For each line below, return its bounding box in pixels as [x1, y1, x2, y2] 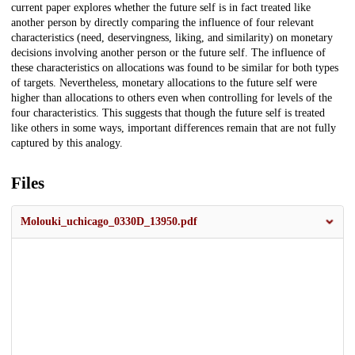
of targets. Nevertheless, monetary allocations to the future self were [11, 77, 317, 90]
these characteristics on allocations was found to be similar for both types [11, 62, 338, 74]
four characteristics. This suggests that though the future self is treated [11, 107, 325, 120]
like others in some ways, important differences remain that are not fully [11, 122, 336, 135]
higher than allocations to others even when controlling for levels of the [11, 92, 332, 105]
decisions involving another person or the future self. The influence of [11, 47, 326, 59]
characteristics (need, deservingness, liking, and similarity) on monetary [11, 32, 333, 44]
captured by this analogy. [11, 137, 123, 150]
